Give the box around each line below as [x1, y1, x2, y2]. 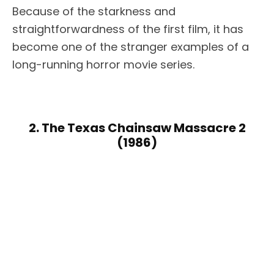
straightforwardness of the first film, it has [12, 21, 243, 37]
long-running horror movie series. [12, 56, 194, 72]
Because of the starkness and [12, 3, 176, 19]
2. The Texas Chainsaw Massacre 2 [28, 119, 246, 136]
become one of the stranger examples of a [12, 39, 249, 54]
